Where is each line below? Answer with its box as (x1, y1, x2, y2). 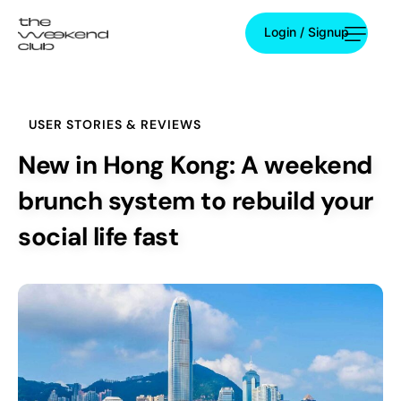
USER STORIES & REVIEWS (29, 116, 201, 133)
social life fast (18, 220, 178, 254)
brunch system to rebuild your (18, 184, 373, 218)
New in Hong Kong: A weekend (18, 149, 372, 183)
